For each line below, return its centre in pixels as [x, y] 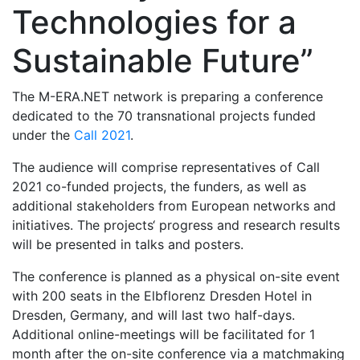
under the [43, 135]
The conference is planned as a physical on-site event [176, 276]
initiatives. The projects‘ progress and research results [176, 225]
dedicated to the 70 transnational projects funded [164, 115]
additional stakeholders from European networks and [174, 205]
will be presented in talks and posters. [128, 244]
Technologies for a [154, 22]
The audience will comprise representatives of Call [166, 167]
